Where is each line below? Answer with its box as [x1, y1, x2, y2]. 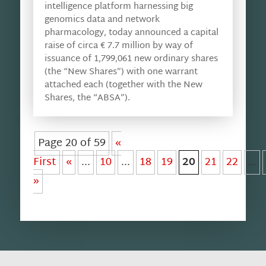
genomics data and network [44, 11, 160, 28]
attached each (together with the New [44, 77, 202, 93]
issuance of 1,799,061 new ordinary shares [44, 50, 218, 67]
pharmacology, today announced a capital [44, 24, 218, 41]
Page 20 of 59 [37, 133, 106, 153]
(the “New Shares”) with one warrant [44, 64, 198, 80]
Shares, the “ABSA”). [44, 90, 130, 106]
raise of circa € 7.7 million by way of [44, 37, 193, 54]
